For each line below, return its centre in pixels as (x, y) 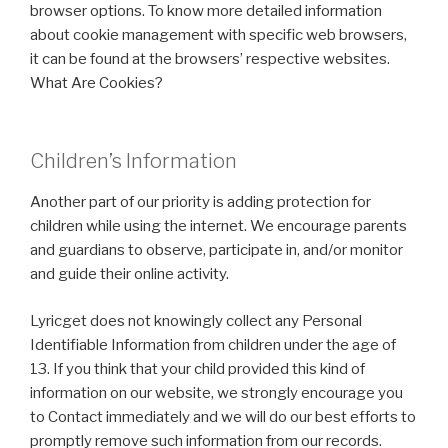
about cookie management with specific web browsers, (218, 34)
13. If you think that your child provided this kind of (197, 368)
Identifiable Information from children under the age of (213, 344)
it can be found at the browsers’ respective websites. (210, 58)
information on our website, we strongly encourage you (216, 392)
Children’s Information (133, 161)
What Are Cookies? (96, 82)
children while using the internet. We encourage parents (218, 226)
